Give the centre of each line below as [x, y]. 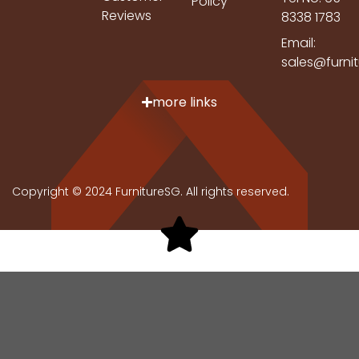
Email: [298, 42]
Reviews [127, 15]
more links [185, 102]
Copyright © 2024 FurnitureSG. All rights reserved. [151, 191]
